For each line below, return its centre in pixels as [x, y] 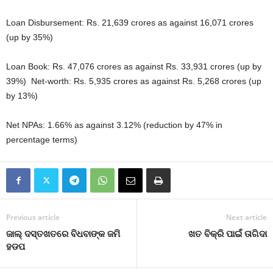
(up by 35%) [30, 37]
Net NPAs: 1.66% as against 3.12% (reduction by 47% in [114, 125]
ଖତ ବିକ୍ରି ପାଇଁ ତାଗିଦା [228, 233]
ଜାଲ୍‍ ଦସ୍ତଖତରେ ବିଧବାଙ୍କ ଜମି [63, 233]
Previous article [33, 217]
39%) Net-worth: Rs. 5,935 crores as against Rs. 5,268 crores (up [134, 81]
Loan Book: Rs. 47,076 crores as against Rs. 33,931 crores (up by [134, 66]
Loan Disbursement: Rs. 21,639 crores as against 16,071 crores [130, 22]
